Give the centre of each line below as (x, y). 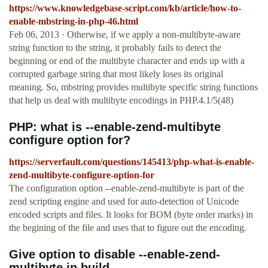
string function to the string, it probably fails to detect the (115, 48)
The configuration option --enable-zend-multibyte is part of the (127, 188)
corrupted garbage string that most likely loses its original (116, 74)
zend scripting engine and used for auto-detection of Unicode (124, 202)
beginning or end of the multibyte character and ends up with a (127, 61)
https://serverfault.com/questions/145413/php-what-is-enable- (132, 162)
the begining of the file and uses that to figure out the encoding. (128, 228)
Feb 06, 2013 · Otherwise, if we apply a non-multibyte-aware (125, 35)
